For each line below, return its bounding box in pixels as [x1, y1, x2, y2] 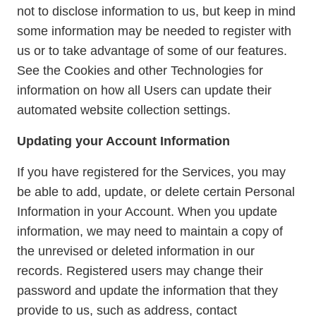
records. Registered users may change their [17, 264, 263, 278]
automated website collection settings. [17, 103, 231, 117]
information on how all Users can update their [17, 83, 272, 97]
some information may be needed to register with [17, 24, 291, 38]
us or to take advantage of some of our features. [17, 44, 287, 58]
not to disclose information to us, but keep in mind [17, 4, 296, 18]
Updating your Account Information [17, 134, 230, 148]
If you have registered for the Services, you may [17, 165, 286, 179]
